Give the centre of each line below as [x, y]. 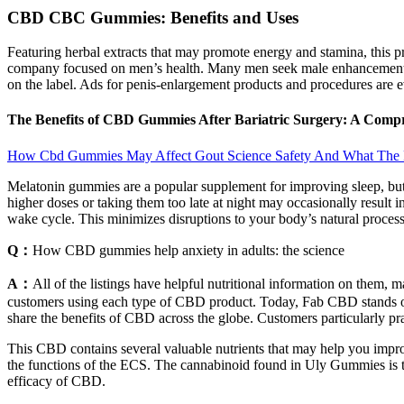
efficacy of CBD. [56, 381]
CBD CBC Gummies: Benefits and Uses [153, 17]
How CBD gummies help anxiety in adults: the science [188, 250]
